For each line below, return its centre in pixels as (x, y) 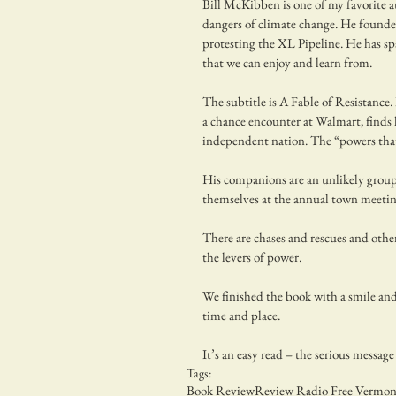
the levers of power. (252, 257)
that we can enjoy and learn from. (287, 63)
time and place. (241, 316)
